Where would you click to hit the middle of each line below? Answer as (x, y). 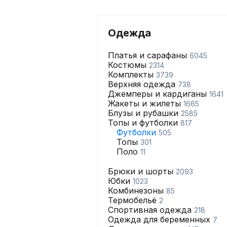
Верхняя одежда (143, 84)
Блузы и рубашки (144, 113)
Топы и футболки (144, 123)
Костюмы (128, 65)
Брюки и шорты (142, 171)
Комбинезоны (137, 191)
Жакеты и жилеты (146, 103)
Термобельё (134, 200)
